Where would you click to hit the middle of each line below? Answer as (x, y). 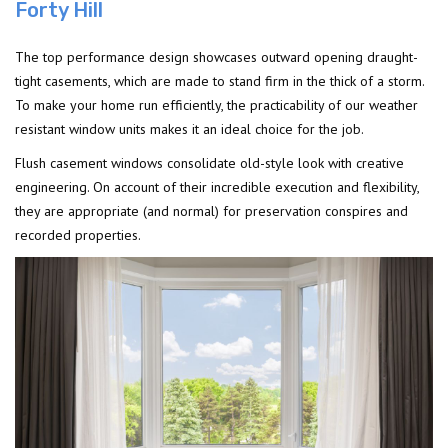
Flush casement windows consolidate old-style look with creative (209, 163)
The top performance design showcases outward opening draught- (216, 57)
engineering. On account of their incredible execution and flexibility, (217, 187)
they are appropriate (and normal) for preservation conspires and (211, 211)
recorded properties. (78, 235)
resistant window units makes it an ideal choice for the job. (189, 129)
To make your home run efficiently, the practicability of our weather (216, 105)
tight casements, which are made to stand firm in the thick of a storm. (219, 81)
